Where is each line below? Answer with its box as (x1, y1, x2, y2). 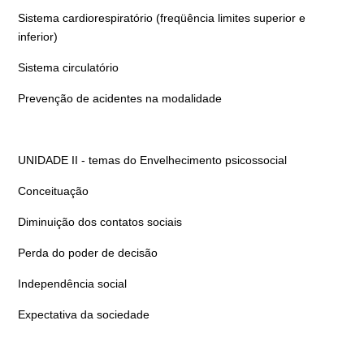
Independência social (17, 277, 127, 290)
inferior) (17, 30, 58, 43)
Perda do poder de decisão (17, 246, 158, 259)
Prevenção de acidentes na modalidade (17, 92, 222, 105)
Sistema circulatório (17, 61, 119, 74)
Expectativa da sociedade (17, 308, 149, 321)
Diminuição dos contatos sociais (17, 215, 182, 228)
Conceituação (17, 184, 89, 197)
